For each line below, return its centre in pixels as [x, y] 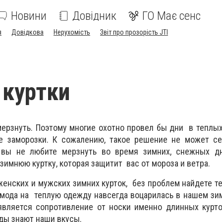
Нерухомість [72, 32]
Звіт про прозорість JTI [134, 32]
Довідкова [28, 32]
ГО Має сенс [171, 16]
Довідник [94, 16]
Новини [29, 16]
